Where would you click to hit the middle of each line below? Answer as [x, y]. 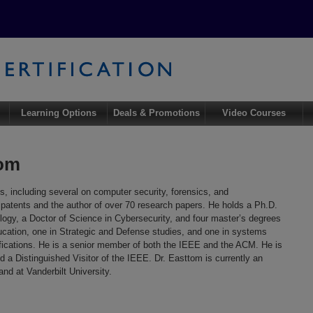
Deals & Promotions [156, 113]
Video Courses [254, 113]
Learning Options [58, 113]
